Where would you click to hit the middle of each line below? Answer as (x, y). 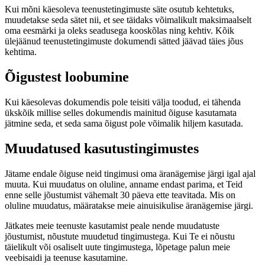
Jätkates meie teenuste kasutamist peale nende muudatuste (112, 225)
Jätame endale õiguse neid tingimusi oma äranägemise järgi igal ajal (130, 173)
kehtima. (21, 52)
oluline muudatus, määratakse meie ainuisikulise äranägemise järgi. (129, 205)
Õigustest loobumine (67, 77)
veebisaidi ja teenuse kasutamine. (66, 257)
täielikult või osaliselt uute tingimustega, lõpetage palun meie (117, 247)
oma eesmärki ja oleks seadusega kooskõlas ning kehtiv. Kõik (119, 31)
